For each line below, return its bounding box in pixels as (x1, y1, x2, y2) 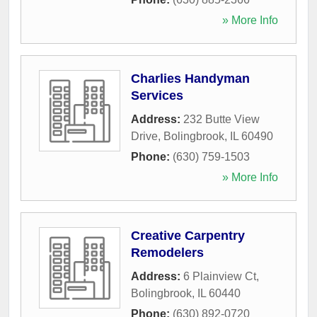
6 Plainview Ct (183, 270, 256, 282)
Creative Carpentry (131, 228, 245, 243)
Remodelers (131, 245, 204, 260)
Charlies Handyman (131, 71, 250, 86)
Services (131, 88, 183, 103)
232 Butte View (183, 113, 260, 125)
